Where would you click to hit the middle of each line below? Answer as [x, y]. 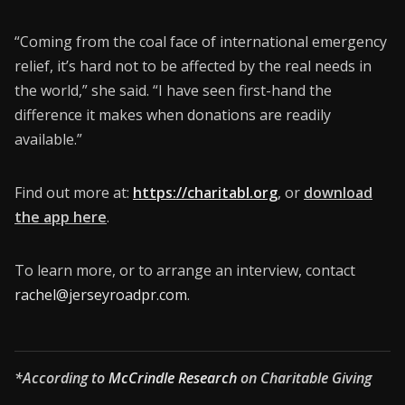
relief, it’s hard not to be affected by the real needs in [193, 66]
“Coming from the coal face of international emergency [201, 42]
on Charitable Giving [304, 378]
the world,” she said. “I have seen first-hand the [173, 91]
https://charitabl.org [205, 193]
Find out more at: [74, 193]
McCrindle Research [173, 378]
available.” [48, 140]
